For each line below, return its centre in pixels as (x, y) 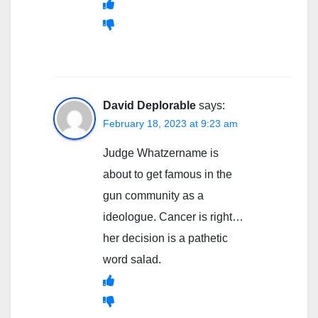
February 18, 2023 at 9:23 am (170, 123)
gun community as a (153, 195)
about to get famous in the (168, 174)
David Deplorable (149, 105)
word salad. (132, 259)
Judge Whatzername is (161, 153)
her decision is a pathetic (165, 238)
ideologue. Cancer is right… (173, 216)
